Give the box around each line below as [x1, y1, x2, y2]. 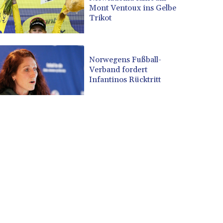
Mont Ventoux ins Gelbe [89, 3, 177, 13]
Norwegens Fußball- [89, 55, 162, 65]
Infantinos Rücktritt [89, 75, 161, 85]
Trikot [89, 13, 112, 23]
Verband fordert [89, 65, 148, 75]
